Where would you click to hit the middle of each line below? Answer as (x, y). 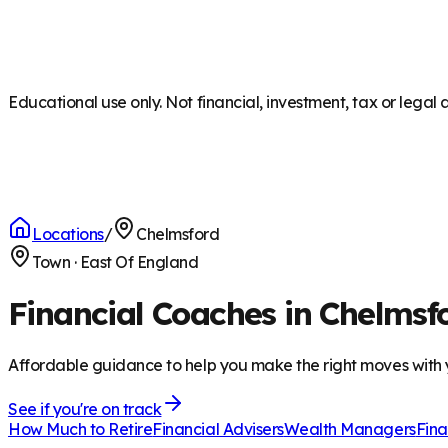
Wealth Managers (349, 428)
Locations (68, 234)
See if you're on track (85, 408)
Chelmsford (178, 234)
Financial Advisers (218, 428)
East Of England (139, 262)
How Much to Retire (80, 428)
